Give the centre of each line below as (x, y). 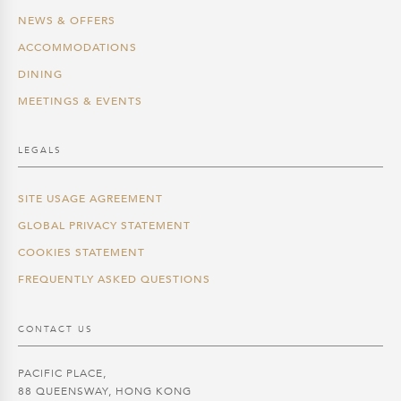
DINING (40, 74)
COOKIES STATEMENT (81, 253)
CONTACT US (55, 329)
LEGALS (40, 151)
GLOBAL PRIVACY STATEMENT (104, 226)
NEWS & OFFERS (67, 20)
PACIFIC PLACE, (62, 373)
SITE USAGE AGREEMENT (90, 199)
